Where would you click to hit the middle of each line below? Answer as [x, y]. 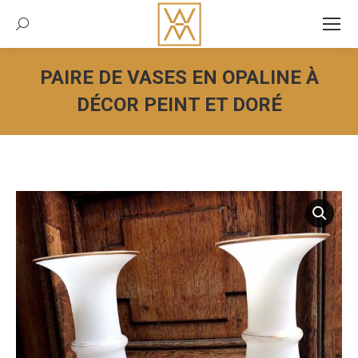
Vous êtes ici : [229, 132]
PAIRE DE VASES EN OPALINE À [179, 78]
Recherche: [56, 30]
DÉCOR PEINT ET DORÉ [179, 105]
